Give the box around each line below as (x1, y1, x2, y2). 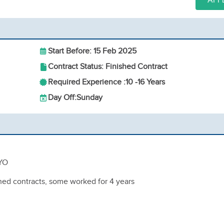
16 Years (137, 77, 165, 87)
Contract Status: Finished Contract (48, 62, 167, 71)
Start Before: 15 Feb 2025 (48, 46, 136, 56)
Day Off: (48, 93, 76, 102)
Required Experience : (48, 77, 125, 87)
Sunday (76, 93, 102, 102)
